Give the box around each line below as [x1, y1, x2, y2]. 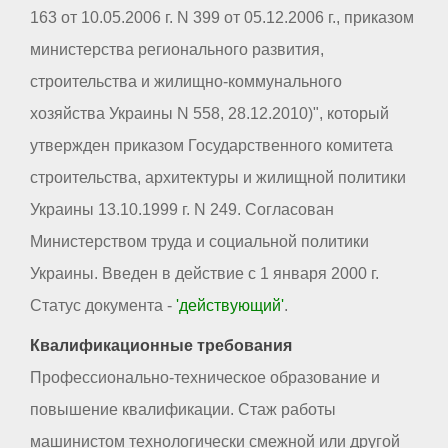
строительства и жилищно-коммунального [30, 72, 342, 90]
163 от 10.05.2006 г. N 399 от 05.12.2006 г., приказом [30, 8, 414, 26]
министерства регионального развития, [30, 40, 324, 58]
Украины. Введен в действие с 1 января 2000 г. [30, 264, 379, 282]
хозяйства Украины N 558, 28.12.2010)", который [30, 104, 389, 122]
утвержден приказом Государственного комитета [30, 136, 393, 154]
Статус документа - [30, 296, 176, 314]
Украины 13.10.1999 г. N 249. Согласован [30, 200, 334, 218]
